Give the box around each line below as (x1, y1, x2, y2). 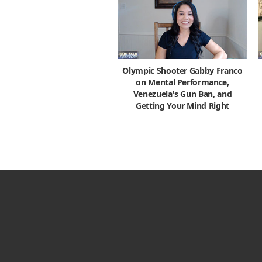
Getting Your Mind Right (136, 99, 229, 111)
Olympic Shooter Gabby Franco (122, 64, 243, 76)
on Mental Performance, (136, 76, 229, 88)
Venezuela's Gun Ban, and (133, 88, 232, 99)
